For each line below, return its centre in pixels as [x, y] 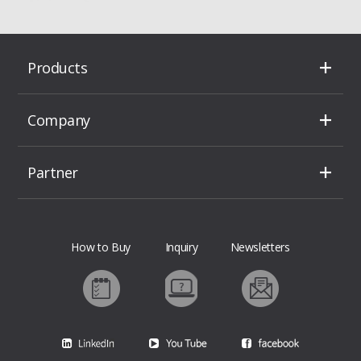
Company [59, 120]
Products [58, 67]
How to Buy [101, 247]
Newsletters [260, 247]
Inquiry [181, 247]
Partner [53, 172]
